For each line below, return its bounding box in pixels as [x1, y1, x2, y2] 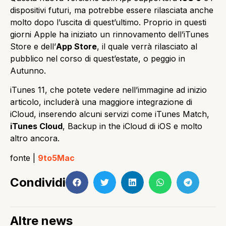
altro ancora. [10, 133, 60, 144]
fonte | [10, 152, 38, 163]
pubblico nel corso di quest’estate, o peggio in [10, 53, 185, 64]
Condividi [10, 175, 66, 190]
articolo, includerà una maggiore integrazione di [10, 97, 192, 107]
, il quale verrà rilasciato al [97, 41, 197, 51]
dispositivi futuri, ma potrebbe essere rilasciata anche [10, 5, 213, 15]
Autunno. [10, 65, 46, 76]
